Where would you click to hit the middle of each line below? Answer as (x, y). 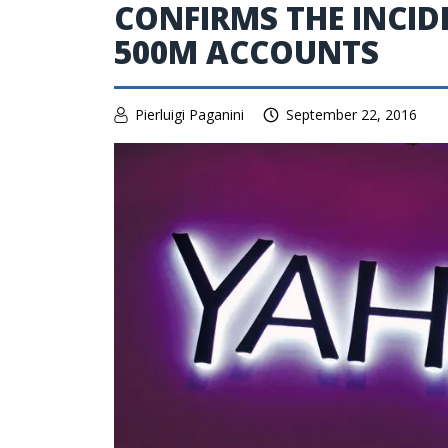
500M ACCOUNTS (246, 52)
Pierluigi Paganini (189, 114)
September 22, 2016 (351, 114)
